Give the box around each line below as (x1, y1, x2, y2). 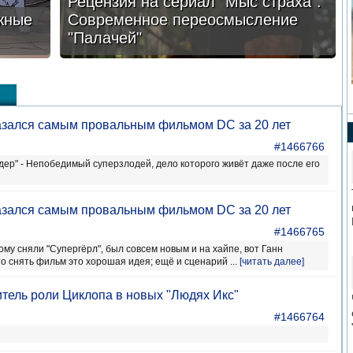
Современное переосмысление (67, 11, 298, 28)
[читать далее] (239, 256, 304, 267)
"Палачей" (67, 29, 142, 46)
